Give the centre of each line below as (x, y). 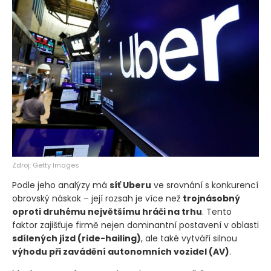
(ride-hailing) (109, 239)
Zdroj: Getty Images (46, 165)
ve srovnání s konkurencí (205, 185)
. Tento (217, 212)
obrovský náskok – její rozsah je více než (97, 199)
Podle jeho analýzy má (61, 185)
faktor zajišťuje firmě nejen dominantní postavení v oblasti (135, 225)
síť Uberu (130, 185)
